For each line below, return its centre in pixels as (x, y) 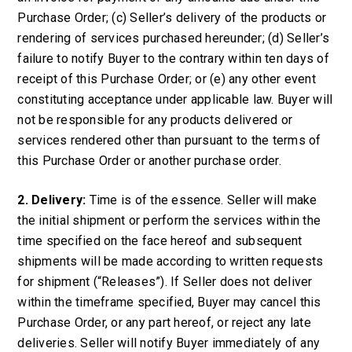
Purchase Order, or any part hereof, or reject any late (164, 323)
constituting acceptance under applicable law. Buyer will (175, 99)
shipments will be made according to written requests (170, 261)
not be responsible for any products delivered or (155, 120)
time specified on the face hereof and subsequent (160, 241)
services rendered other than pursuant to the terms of (169, 140)
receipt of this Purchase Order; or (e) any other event (167, 79)
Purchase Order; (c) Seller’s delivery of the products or (172, 18)
